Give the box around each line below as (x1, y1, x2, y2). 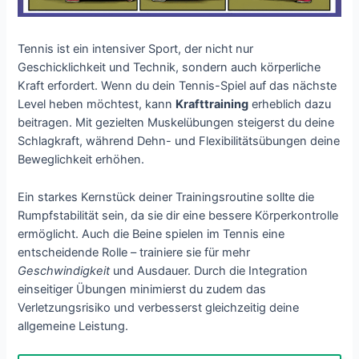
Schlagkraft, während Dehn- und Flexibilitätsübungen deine (18, 134, 341, 149)
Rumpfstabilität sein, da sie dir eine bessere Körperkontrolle (18, 208, 339, 223)
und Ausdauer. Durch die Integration (110, 263, 309, 278)
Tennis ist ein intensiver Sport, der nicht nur (18, 42, 254, 57)
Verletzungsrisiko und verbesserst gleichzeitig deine (18, 300, 300, 315)
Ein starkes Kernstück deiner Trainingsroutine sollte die (18, 189, 315, 204)
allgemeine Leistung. (18, 318, 129, 333)
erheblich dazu (248, 97, 332, 112)
